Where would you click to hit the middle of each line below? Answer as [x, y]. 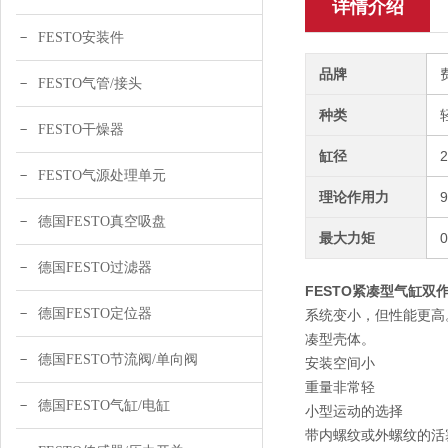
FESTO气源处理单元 [102, 175]
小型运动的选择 [354, 411]
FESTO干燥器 [81, 129]
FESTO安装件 [81, 37]
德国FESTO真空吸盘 [102, 221]
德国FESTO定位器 [95, 313]
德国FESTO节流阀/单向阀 [118, 359]
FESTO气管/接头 [90, 83]
